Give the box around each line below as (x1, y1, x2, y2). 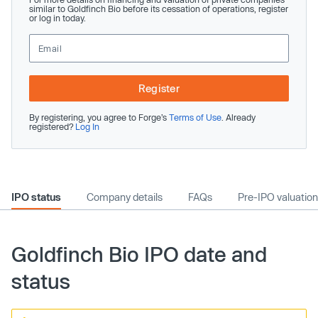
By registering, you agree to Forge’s (29, 112, 169, 122)
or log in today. (29, 13, 86, 23)
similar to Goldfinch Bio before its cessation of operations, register (29, 4, 288, 13)
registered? (29, 121, 75, 131)
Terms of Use (169, 112, 221, 122)
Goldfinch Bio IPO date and (11, 242, 267, 266)
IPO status (11, 191, 61, 203)
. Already (221, 112, 256, 122)
